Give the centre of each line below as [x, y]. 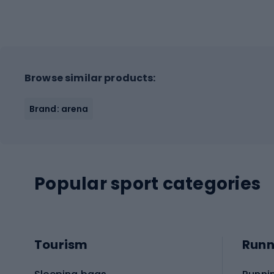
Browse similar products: [90, 78]
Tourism [61, 245]
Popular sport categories [147, 183]
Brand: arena [59, 109]
